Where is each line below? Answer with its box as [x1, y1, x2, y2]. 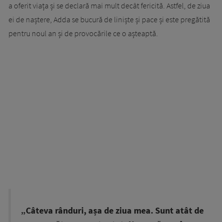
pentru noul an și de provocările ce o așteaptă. [8, 28, 158, 39]
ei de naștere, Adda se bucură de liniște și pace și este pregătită [8, 14, 210, 25]
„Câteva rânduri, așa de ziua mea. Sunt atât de [21, 205, 204, 217]
